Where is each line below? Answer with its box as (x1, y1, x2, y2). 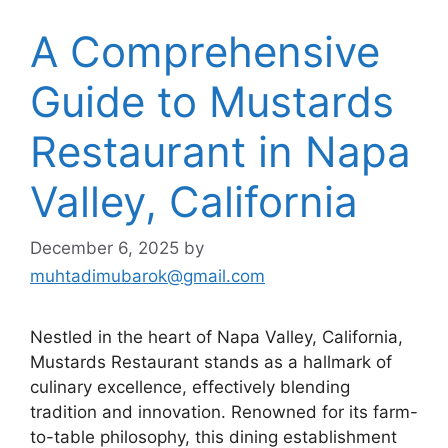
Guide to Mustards (30, 76, 394, 127)
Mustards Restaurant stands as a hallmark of (30, 351, 392, 372)
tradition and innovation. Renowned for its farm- (30, 401, 418, 422)
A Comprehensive (30, 26, 380, 77)
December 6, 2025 (30, 237, 179, 258)
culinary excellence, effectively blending (30, 376, 350, 397)
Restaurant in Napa (30, 126, 411, 177)
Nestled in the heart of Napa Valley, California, (30, 326, 403, 347)
